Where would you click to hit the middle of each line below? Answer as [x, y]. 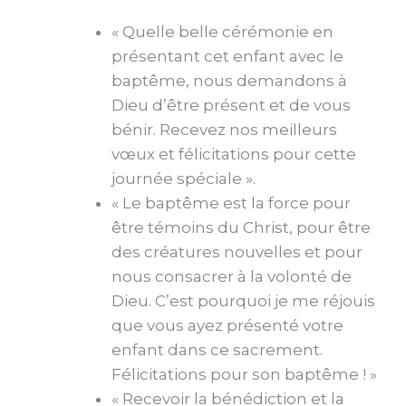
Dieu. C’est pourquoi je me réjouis [243, 301]
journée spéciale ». [184, 179]
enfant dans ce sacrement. [217, 350]
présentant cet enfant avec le [227, 57]
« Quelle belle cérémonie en [222, 32]
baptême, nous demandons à [229, 81]
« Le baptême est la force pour [231, 203]
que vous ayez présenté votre [227, 326]
